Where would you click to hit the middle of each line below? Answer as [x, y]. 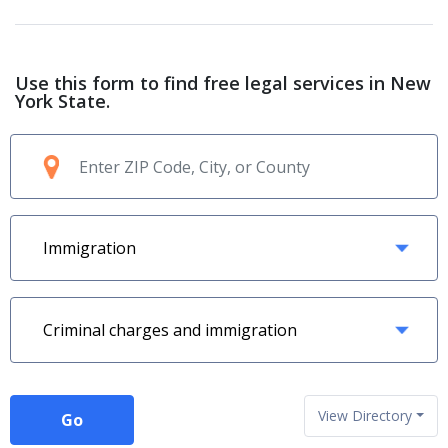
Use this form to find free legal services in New [223, 83]
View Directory [365, 415]
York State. [62, 101]
